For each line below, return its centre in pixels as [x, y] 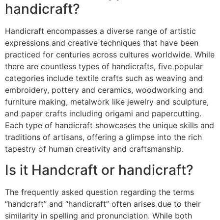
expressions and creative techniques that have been [102, 43]
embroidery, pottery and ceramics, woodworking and [104, 90]
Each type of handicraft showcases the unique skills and [110, 125]
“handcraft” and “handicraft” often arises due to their [103, 204]
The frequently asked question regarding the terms [99, 192]
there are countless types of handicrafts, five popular [104, 67]
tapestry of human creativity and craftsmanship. [94, 149]
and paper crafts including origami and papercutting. [103, 114]
